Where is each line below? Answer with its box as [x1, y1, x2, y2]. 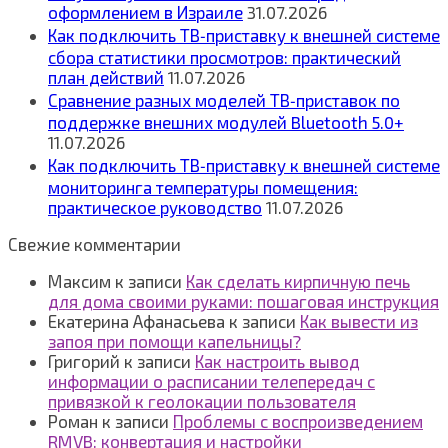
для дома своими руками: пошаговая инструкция [48, 290, 439, 311]
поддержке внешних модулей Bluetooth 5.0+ [48, 111, 404, 132]
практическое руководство [48, 196, 262, 217]
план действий [48, 66, 164, 87]
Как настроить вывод [195, 350, 360, 371]
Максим [48, 270, 111, 291]
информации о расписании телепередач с [48, 370, 375, 391]
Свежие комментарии [8, 233, 181, 254]
